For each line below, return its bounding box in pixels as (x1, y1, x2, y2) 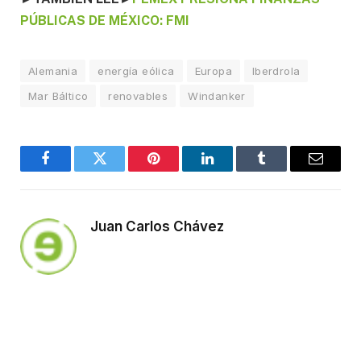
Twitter (98, 163, 140, 178)
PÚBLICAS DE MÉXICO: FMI (20, 12, 189, 28)
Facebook (44, 163, 101, 178)
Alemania (28, 64, 78, 77)
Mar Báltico (28, 89, 89, 102)
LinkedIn (206, 163, 259, 178)
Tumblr (260, 163, 303, 178)
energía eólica (98, 64, 175, 77)
